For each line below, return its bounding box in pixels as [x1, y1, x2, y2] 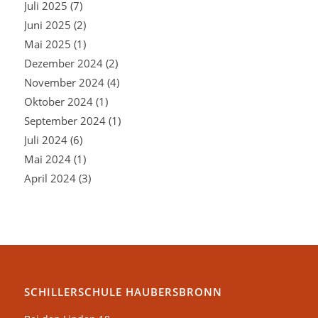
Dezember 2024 [23, 55, 103, 70]
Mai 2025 [23, 36, 71, 51]
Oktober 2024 [23, 94, 93, 109]
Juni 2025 [23, 17, 71, 32]
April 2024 [23, 170, 76, 185]
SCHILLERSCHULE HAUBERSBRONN [23, 284, 222, 300]
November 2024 [23, 75, 104, 89]
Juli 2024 [23, 132, 67, 147]
